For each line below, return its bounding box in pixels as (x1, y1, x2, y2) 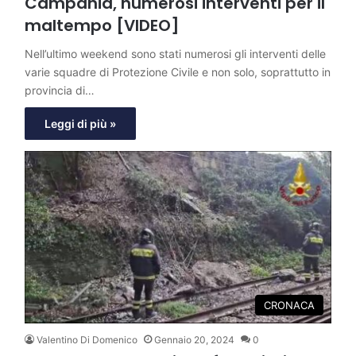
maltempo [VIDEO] (25, 14, 180, 37)
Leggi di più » (44, 116, 116, 130)
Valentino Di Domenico (37, 334, 137, 346)
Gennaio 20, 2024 (154, 334, 234, 346)
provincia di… (25, 83, 95, 97)
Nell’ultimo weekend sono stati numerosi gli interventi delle (25, 46, 326, 60)
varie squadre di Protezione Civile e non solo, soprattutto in (25, 64, 331, 79)
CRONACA (264, 299, 315, 312)
